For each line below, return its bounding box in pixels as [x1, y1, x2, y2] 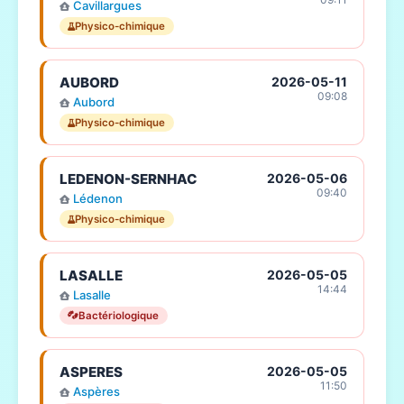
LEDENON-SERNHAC [59, 170, 197, 188]
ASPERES [59, 363, 123, 381]
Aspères [72, 383, 120, 399]
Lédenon [72, 190, 123, 206]
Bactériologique [78, 308, 160, 322]
